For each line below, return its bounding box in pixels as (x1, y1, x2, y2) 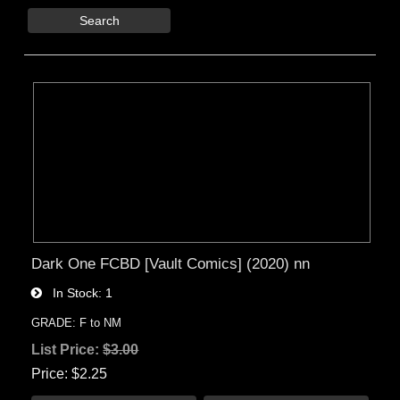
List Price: (31, 341, 104, 357)
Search (79, 14, 120, 27)
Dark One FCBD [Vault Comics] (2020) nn (31, 254, 311, 272)
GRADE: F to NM (31, 315, 122, 329)
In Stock (42, 285, 99, 300)
